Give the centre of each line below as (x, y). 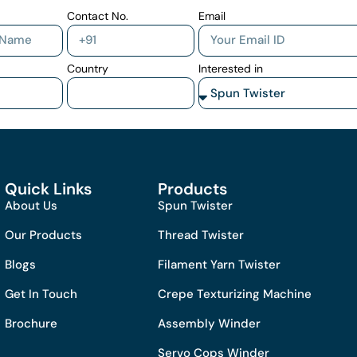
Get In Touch (41, 294)
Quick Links (49, 188)
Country (87, 68)
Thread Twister (200, 235)
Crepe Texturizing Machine (234, 294)
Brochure (31, 323)
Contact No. (97, 16)
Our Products (44, 235)
